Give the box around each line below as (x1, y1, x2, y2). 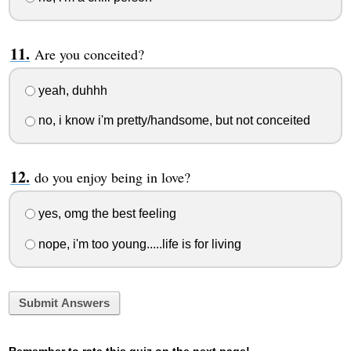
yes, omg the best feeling (34, 207, 176, 221)
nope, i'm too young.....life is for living (34, 237, 241, 251)
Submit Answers (18, 296, 110, 309)
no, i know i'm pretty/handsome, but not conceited (34, 114, 310, 128)
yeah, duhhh (34, 83, 107, 97)
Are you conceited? (34, 44, 144, 63)
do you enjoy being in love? (34, 168, 190, 187)
